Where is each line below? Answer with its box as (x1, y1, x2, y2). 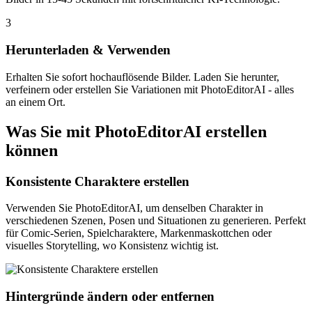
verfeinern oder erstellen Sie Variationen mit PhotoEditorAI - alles (6, 83, 294, 95)
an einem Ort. (6, 95, 65, 108)
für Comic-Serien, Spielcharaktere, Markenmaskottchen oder (6, 227, 272, 240)
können (6, 141, 58, 159)
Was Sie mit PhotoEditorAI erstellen (6, 122, 267, 141)
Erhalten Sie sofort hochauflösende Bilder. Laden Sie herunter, (6, 70, 279, 83)
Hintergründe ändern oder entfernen (6, 289, 214, 304)
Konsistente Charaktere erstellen (6, 173, 189, 189)
